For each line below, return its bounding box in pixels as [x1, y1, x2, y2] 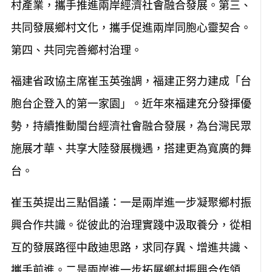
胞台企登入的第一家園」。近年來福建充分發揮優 [10, 97, 251, 110]
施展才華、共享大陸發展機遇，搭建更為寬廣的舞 [10, 142, 251, 155]
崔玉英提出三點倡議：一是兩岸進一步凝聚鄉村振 [10, 195, 251, 209]
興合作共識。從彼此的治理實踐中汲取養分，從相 [10, 218, 251, 231]
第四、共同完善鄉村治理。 [10, 44, 142, 57]
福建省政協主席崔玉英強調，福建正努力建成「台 [10, 75, 251, 88]
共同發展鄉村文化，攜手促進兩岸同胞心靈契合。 [10, 21, 251, 35]
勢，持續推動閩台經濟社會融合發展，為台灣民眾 [10, 120, 251, 133]
